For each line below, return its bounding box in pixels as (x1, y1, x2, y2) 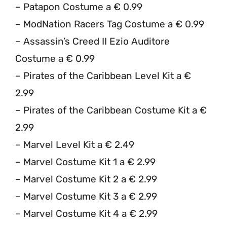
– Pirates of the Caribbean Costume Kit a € (15, 104, 207, 116)
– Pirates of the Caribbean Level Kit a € (15, 69, 191, 82)
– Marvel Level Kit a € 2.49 (15, 138, 134, 150)
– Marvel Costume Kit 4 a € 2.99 (15, 207, 158, 219)
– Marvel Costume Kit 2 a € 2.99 (15, 173, 157, 185)
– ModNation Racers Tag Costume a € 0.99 (15, 18, 204, 30)
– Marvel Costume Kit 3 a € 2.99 (15, 190, 157, 202)
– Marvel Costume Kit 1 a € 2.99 (15, 156, 156, 168)
